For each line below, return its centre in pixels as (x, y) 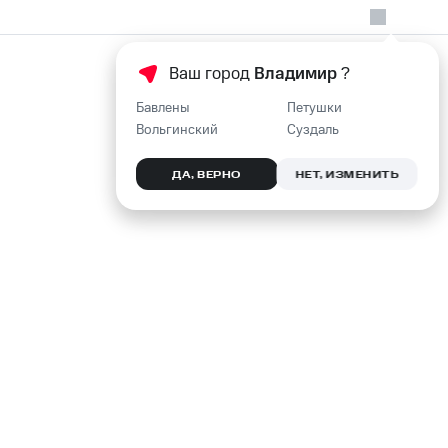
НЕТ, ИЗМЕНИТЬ (347, 174)
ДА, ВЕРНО (205, 174)
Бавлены (162, 108)
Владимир (294, 74)
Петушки (313, 108)
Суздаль (312, 130)
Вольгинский (176, 130)
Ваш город (210, 74)
